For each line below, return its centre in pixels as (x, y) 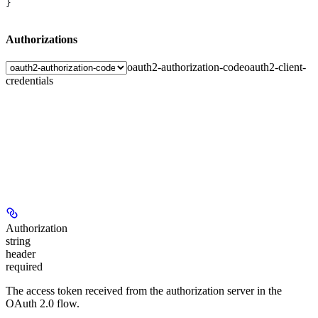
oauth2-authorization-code (186, 67)
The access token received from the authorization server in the (144, 290)
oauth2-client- (275, 67)
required (24, 266)
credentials (29, 80)
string (18, 241)
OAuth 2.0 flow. (43, 303)
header (21, 253)
